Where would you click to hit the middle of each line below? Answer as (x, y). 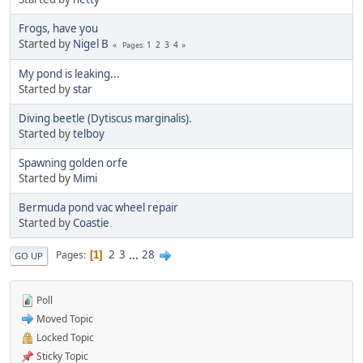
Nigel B (91, 43)
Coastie (91, 222)
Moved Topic (64, 318)
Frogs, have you (58, 28)
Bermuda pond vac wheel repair (98, 207)
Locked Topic (64, 337)
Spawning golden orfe (73, 162)
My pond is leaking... (69, 73)
